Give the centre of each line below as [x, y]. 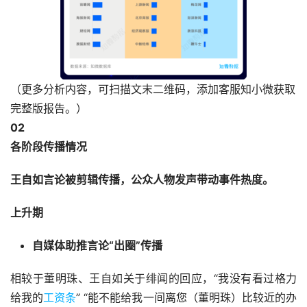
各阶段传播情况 [49, 147]
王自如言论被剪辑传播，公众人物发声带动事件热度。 [142, 180]
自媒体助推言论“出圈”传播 [97, 246]
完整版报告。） [49, 109]
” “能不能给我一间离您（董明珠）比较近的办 [187, 298]
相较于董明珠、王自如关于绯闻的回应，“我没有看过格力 [153, 279]
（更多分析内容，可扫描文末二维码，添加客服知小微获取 [153, 89]
